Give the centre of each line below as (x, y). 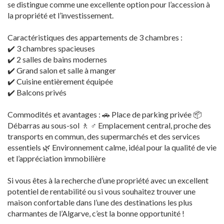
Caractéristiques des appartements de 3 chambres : (95, 37)
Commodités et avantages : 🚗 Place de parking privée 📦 (105, 114)
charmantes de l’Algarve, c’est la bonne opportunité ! (96, 213)
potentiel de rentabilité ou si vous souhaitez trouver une (101, 191)
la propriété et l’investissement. (60, 15)
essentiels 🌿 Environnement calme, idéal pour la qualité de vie (112, 147)
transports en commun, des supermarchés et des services (104, 136)
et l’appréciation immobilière (56, 158)
